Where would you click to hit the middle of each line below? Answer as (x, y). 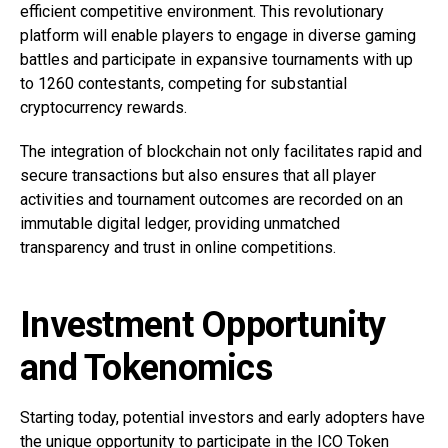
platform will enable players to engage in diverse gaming (218, 36)
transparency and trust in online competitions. (178, 248)
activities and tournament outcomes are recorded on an (211, 200)
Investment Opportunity (203, 325)
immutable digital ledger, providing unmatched (180, 224)
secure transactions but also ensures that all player (198, 176)
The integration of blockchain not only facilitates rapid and (221, 152)
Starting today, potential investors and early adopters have (222, 418)
